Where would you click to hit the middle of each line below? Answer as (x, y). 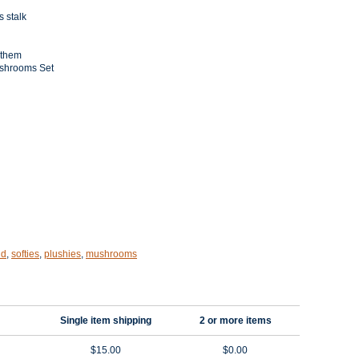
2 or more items (235, 321)
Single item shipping (106, 321)
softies (25, 254)
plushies (63, 254)
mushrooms (111, 254)
